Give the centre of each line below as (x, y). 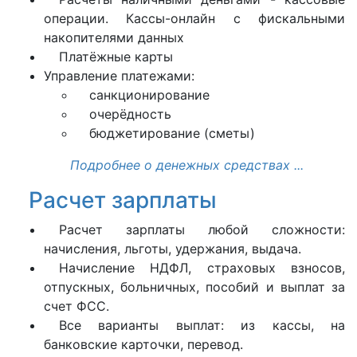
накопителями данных (114, 37)
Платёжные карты (116, 57)
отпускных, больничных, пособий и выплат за (194, 287)
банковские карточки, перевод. (143, 344)
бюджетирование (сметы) (172, 133)
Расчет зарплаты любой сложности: (202, 229)
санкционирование (149, 95)
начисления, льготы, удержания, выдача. (173, 249)
